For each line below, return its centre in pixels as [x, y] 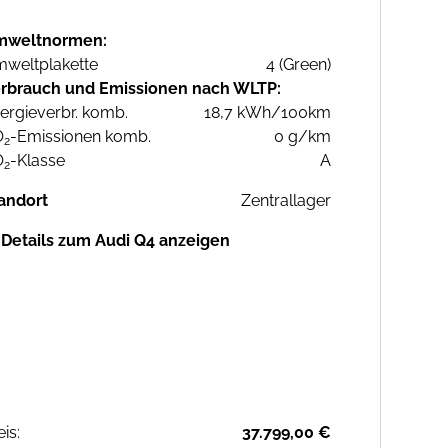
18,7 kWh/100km [267, 113]
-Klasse [37, 161]
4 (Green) [298, 65]
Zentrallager [286, 201]
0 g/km [302, 137]
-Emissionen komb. [80, 137]
